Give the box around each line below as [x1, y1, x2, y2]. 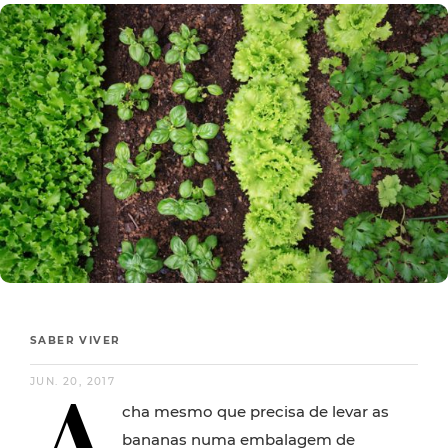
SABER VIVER [30, 334, 121, 348]
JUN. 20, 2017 [30, 375, 116, 389]
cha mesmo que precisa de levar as [122, 402, 389, 422]
